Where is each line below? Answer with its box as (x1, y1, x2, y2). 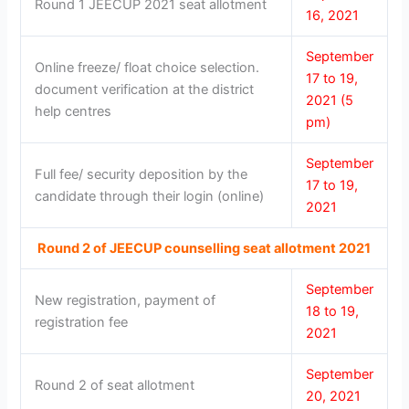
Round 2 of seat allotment (35, 377, 195, 394)
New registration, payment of (35, 292, 216, 309)
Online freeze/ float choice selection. (35, 59, 260, 77)
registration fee (35, 314, 129, 331)
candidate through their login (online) (35, 188, 265, 205)
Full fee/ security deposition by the (35, 166, 248, 184)
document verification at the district (35, 81, 255, 99)
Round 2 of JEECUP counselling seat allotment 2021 (37, 240, 372, 257)
